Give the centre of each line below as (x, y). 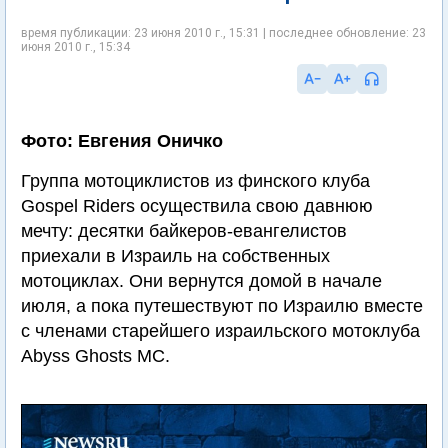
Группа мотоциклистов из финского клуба (195, 181)
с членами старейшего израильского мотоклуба (220, 331)
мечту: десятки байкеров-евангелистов (184, 231)
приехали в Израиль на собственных (175, 256)
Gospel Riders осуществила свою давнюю (197, 206)
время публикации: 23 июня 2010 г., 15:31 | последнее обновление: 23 (223, 33)
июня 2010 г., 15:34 (75, 47)
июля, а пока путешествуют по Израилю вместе (222, 306)
